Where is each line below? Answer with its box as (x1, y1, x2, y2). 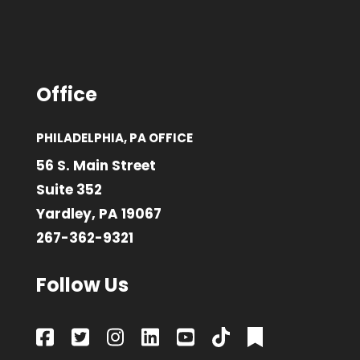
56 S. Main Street (35, 155, 156, 175)
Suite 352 (35, 179, 102, 199)
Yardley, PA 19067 (35, 203, 162, 223)
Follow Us (35, 271, 129, 298)
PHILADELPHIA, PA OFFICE (35, 129, 193, 146)
